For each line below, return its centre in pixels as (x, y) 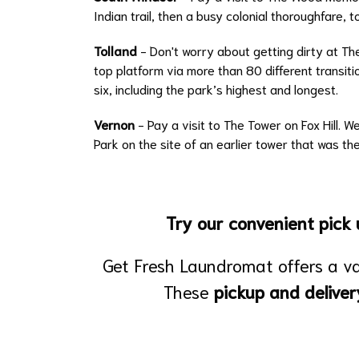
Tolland (115, 50)
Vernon (114, 123)
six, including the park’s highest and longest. (216, 88)
